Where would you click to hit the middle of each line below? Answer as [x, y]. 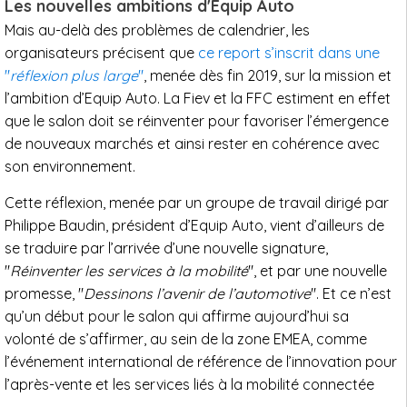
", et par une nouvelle [318, 271]
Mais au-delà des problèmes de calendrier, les [157, 30]
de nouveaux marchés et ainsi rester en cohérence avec [192, 144]
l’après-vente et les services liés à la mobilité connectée [189, 385]
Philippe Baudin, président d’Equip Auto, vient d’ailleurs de [194, 226]
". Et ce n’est [351, 294]
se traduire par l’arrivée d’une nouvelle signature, [166, 248]
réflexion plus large [74, 76]
